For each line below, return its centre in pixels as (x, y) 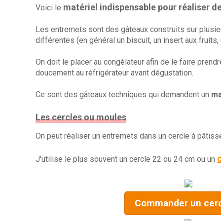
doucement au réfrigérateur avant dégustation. (114, 73)
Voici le (49, 8)
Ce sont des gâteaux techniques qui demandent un (123, 94)
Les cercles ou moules (81, 117)
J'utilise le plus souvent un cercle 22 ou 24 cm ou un (126, 159)
